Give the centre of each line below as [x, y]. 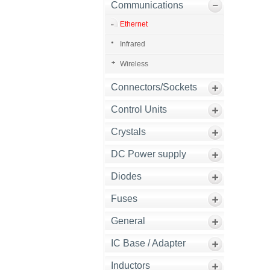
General [128, 221]
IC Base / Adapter [148, 243]
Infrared [133, 44]
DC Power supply [149, 154]
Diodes [126, 176]
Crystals [128, 132]
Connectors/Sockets [154, 87]
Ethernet [134, 24]
